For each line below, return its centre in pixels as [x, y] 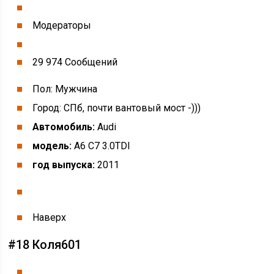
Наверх [50, 217]
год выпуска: [64, 165]
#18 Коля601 [45, 245]
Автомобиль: [64, 127]
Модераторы [62, 25]
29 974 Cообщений [75, 62]
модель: [52, 146]
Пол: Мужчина [65, 89]
